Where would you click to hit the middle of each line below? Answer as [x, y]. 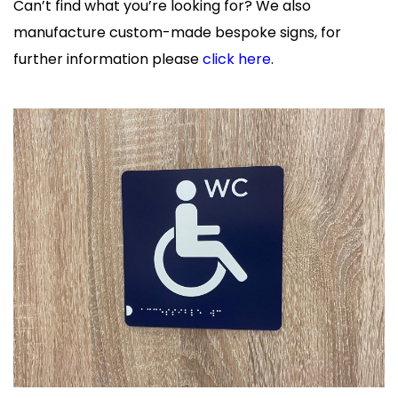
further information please [108, 59]
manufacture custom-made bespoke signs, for [177, 32]
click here [237, 59]
